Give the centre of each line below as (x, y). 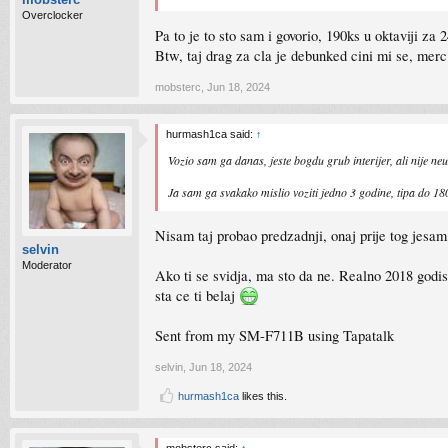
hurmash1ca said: (211, 134)
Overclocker (52, 15)
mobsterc (178, 87)
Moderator (47, 265)
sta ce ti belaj (197, 295)
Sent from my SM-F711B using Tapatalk (274, 335)
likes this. (263, 396)
